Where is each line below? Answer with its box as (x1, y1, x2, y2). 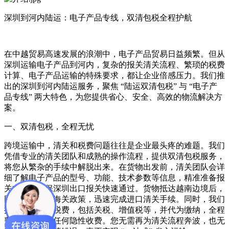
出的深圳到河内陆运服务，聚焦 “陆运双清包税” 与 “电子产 (4, 82, 217, 90)
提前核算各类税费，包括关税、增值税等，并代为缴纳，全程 (4, 205, 225, 214)
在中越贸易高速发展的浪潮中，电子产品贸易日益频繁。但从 (4, 50, 225, 58)
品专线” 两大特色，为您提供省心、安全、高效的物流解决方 (4, 93, 222, 101)
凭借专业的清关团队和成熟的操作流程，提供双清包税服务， (4, 152, 225, 161)
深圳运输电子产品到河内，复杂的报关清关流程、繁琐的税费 (4, 60, 225, 69)
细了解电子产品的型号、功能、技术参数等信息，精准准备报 (4, 173, 225, 182)
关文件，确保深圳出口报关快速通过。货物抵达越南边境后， (4, 184, 225, 193)
